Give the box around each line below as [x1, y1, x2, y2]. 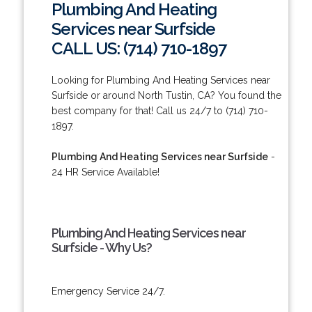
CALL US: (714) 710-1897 [51, 38, 226, 58]
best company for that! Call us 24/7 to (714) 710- [51, 104, 268, 116]
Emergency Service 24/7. [51, 285, 165, 297]
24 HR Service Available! [51, 166, 159, 178]
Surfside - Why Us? [51, 240, 152, 255]
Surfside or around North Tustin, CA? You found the [51, 89, 281, 101]
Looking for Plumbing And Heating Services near [51, 74, 270, 86]
